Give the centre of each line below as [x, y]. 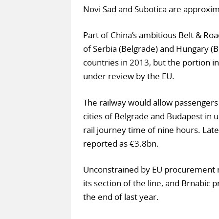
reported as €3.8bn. [121, 143]
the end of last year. [121, 197]
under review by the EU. [129, 76]
